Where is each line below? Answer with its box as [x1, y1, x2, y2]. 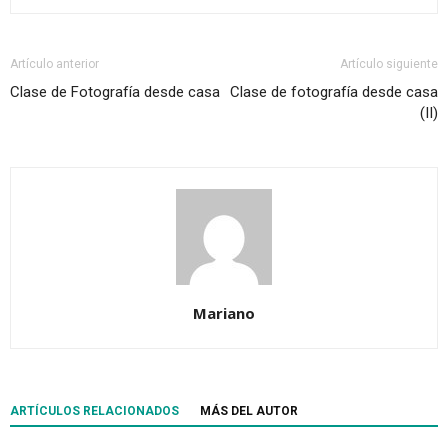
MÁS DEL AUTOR [200, 404, 298, 419]
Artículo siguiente [340, 57, 438, 72]
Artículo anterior [10, 57, 99, 72]
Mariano [193, 303, 255, 324]
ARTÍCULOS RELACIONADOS [10, 404, 179, 419]
